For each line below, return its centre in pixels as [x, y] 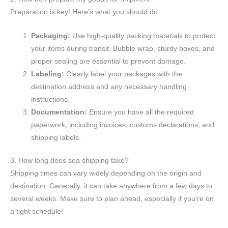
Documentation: [59, 112]
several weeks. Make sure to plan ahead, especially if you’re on [112, 199]
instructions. [51, 99]
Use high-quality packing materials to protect [143, 36]
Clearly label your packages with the [123, 74]
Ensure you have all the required [141, 112]
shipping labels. [56, 137]
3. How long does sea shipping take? [69, 161]
